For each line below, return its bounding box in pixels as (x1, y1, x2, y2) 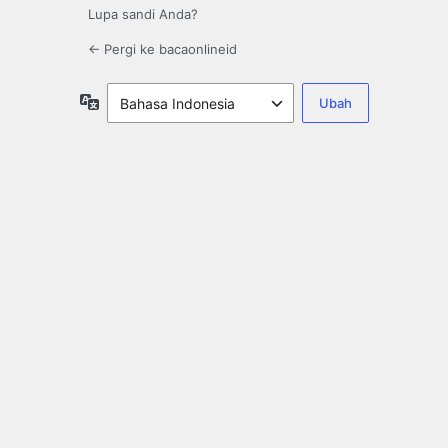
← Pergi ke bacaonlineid (88, 41, 237, 58)
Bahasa (98, 92, 147, 110)
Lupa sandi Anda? (88, 6, 198, 23)
